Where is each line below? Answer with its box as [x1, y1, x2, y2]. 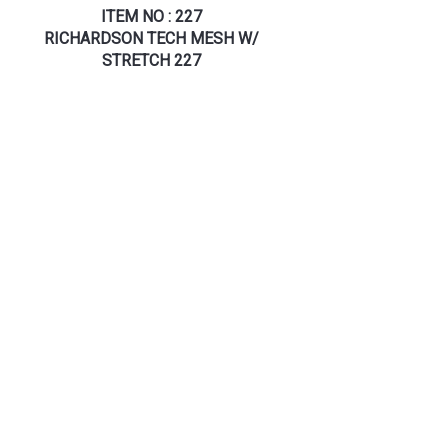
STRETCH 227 [101, 51, 201, 71]
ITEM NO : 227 [100, 7, 202, 27]
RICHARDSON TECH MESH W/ [43, 29, 259, 49]
